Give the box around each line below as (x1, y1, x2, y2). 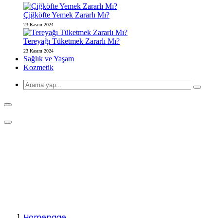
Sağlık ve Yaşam (23, 54, 74, 63)
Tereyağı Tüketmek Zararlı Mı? (23, 37, 120, 45)
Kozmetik (23, 63, 54, 72)
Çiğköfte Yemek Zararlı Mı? (23, 11, 109, 19)
